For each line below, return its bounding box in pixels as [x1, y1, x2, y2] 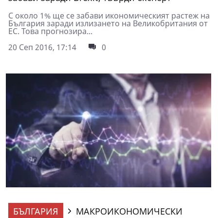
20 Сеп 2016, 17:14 [8, 42, 76, 53]
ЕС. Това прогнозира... [8, 26, 92, 37]
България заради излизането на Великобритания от [8, 18, 208, 29]
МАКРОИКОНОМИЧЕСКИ [76, 205, 182, 217]
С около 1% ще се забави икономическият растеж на [8, 10, 210, 21]
